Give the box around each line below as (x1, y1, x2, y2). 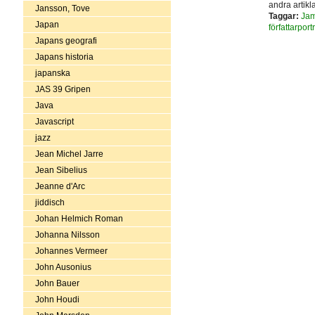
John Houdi (34, 294, 79, 304)
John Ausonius (34, 262, 91, 272)
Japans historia (34, 51, 94, 62)
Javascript (34, 116, 74, 127)
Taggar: (268, 11, 299, 22)
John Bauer (34, 278, 79, 288)
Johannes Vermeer (34, 245, 108, 256)
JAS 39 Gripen (34, 84, 91, 94)
